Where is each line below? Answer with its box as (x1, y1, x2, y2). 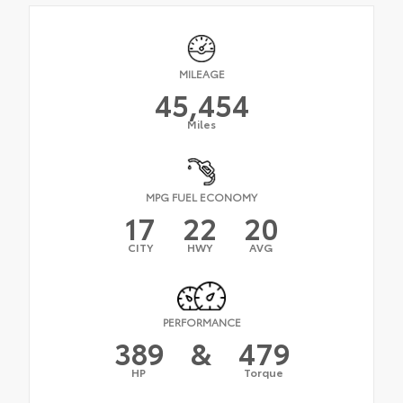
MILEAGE (178, 66, 225, 82)
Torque (244, 363, 283, 380)
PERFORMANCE (162, 313, 241, 329)
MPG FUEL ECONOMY (146, 189, 257, 205)
